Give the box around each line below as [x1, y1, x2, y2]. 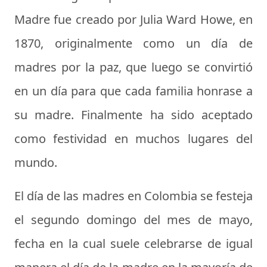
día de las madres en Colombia [27, 188, 197, 204]
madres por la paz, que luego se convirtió [14, 59, 253, 76]
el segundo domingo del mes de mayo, [14, 212, 253, 228]
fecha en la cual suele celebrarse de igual [14, 235, 253, 252]
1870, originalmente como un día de [14, 35, 253, 52]
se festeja [197, 188, 253, 204]
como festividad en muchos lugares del [14, 131, 253, 147]
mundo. [14, 154, 57, 171]
